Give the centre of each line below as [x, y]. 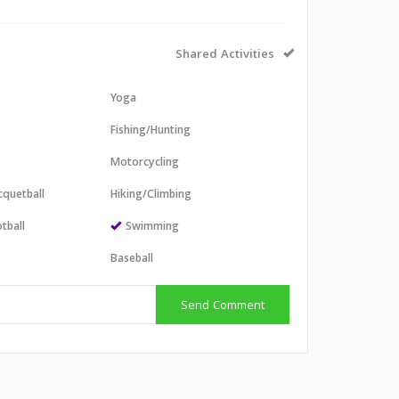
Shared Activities [225, 55]
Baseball [132, 260]
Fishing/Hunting [151, 131]
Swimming [153, 228]
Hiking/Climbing [151, 195]
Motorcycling [145, 163]
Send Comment [222, 306]
